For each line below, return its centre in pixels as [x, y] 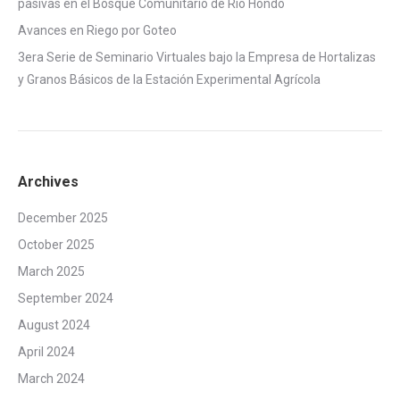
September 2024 [66, 299]
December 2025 [63, 218]
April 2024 [46, 352]
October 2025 [56, 245]
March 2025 [51, 272]
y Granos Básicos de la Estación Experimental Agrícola [169, 80]
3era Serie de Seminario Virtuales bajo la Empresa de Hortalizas [197, 58]
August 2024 [54, 325]
